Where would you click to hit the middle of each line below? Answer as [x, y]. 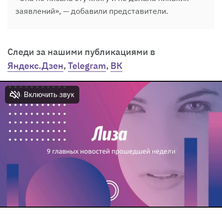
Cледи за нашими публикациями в [81, 52]
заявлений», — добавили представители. [92, 11]
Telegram [87, 65]
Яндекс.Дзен [35, 65]
